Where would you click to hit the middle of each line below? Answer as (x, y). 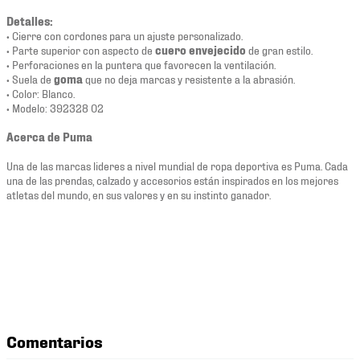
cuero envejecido (200, 50)
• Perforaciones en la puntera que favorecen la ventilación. (141, 64)
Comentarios (55, 341)
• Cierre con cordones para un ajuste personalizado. (125, 35)
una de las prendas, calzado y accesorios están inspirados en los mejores (172, 180)
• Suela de (30, 79)
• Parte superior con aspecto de (81, 50)
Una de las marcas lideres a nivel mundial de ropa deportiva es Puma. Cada (177, 166)
